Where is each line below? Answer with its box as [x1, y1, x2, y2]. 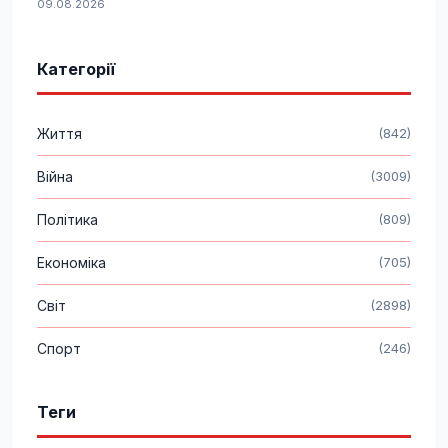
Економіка [37, 253, 106, 271]
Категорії [37, 58, 115, 79]
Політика [37, 210, 98, 228]
